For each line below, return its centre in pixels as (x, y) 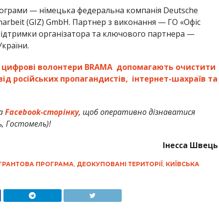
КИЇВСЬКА (182, 164)
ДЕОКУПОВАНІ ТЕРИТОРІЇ (120, 164)
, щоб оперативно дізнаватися (137, 112)
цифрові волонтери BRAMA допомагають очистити (108, 67)
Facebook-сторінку (42, 112)
